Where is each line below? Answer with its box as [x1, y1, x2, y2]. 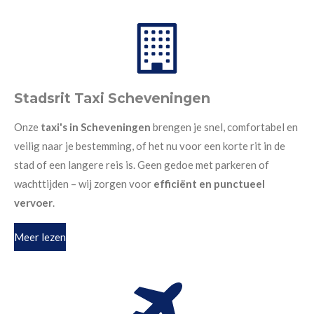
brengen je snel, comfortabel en [153, 121, 298, 134]
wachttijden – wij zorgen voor [14, 177, 153, 191]
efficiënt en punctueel [153, 177, 265, 191]
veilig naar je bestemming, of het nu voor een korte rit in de [14, 139, 285, 153]
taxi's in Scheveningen [41, 121, 153, 134]
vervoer [14, 196, 53, 210]
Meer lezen [14, 230, 66, 243]
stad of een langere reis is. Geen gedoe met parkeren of [14, 158, 269, 172]
